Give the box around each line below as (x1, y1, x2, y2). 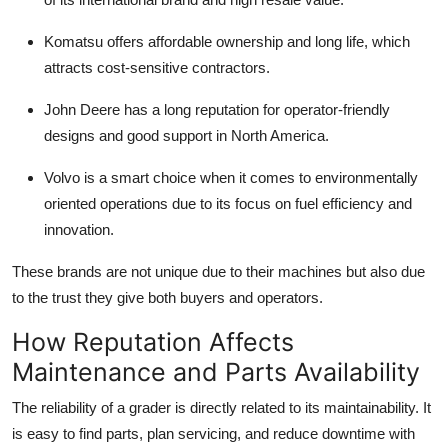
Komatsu (44, 33, 107, 51)
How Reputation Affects (12, 327, 294, 358)
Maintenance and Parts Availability (12, 357, 420, 388)
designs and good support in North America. (44, 127, 329, 145)
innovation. (44, 221, 114, 239)
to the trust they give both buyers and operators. (12, 289, 323, 307)
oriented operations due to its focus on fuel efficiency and (44, 195, 412, 213)
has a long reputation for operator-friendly (124, 101, 390, 119)
